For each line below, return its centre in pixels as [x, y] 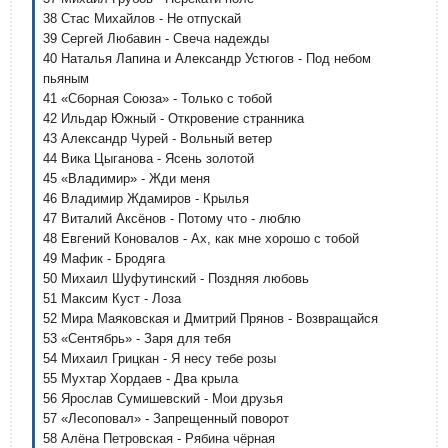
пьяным [66, 78]
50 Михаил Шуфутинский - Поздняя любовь [176, 278]
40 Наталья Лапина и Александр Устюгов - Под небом [207, 58]
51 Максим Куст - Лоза [112, 298]
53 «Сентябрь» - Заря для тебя [137, 338]
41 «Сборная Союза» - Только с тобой [157, 98]
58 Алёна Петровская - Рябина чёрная [159, 438]
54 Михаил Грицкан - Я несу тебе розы [159, 358]
